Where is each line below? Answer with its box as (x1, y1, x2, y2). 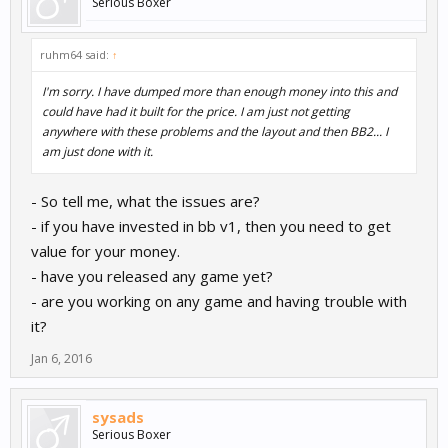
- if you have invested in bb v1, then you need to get (31, 216, 391, 237)
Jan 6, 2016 (31, 350, 92, 368)
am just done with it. (42, 143, 153, 161)
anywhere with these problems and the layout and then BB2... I (42, 123, 388, 141)
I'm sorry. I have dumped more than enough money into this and (42, 83, 397, 101)
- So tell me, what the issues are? (31, 191, 260, 212)
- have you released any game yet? (31, 266, 273, 287)
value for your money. (31, 241, 180, 262)
